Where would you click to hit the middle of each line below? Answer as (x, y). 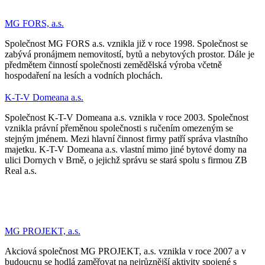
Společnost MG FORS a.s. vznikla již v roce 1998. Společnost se (126, 43)
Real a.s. (21, 170)
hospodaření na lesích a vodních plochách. (84, 75)
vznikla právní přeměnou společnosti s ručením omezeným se (119, 128)
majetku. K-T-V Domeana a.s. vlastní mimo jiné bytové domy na (126, 149)
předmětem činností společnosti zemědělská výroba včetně (113, 64)
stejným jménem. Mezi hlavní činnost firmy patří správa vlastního (126, 138)
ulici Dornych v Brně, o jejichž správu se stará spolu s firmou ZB (126, 160)
